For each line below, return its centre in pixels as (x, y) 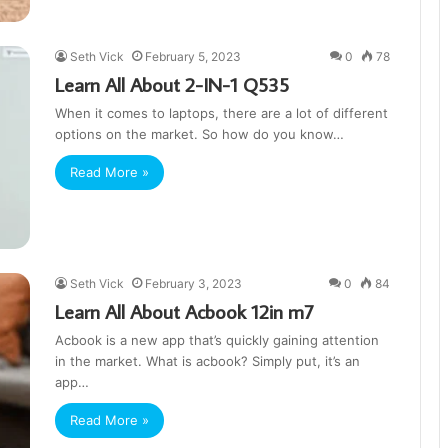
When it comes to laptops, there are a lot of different (221, 113)
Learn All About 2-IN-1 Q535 (172, 84)
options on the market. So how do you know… (199, 134)
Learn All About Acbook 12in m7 (184, 311)
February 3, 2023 (193, 284)
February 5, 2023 (193, 57)
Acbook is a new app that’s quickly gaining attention (217, 340)
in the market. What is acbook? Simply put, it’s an (207, 361)
